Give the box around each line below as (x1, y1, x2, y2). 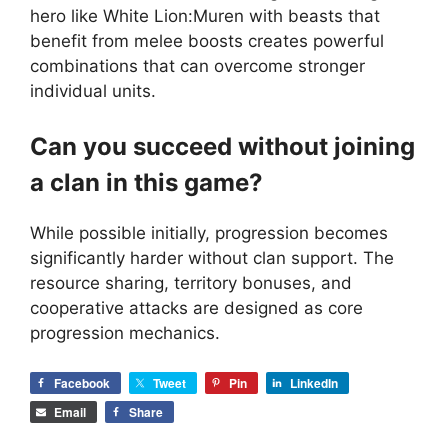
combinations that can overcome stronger (30, 55, 365, 76)
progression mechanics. (30, 323, 220, 344)
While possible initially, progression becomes (30, 223, 388, 244)
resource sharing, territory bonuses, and (30, 273, 352, 294)
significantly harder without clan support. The (30, 248, 394, 269)
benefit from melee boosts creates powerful (30, 30, 384, 51)
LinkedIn (290, 373, 338, 392)
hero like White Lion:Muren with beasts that (30, 5, 380, 26)
